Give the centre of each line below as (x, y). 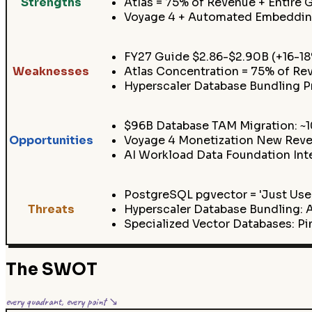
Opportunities (51, 140)
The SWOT (52, 270)
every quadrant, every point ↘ (62, 301)
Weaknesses (51, 71)
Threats (51, 209)
